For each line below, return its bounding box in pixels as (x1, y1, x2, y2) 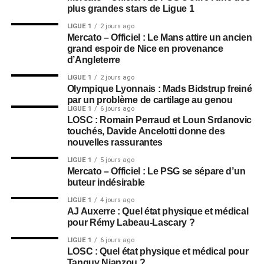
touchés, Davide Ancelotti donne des (67, 126, 225, 136)
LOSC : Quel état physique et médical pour (67, 246, 249, 256)
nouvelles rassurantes (67, 137, 163, 147)
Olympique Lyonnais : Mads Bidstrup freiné (67, 84, 252, 94)
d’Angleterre (67, 55, 120, 65)
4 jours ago (100, 196, 134, 204)
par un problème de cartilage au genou (67, 95, 233, 105)
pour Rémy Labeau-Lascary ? (67, 217, 195, 227)
